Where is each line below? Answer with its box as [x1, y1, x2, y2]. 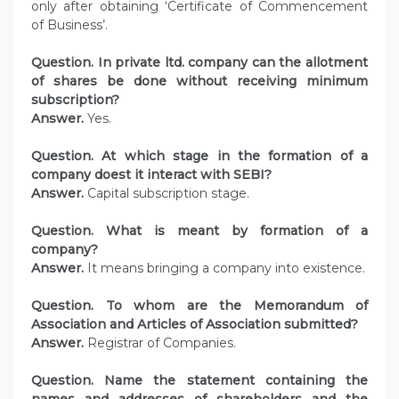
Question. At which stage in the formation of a [31, 148, 368, 165]
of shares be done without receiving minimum [31, 73, 368, 90]
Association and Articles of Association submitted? [31, 316, 358, 333]
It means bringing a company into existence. [84, 260, 365, 277]
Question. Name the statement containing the [31, 372, 368, 389]
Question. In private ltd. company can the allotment [31, 54, 368, 71]
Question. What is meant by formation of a [31, 223, 368, 240]
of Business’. [31, 17, 108, 34]
